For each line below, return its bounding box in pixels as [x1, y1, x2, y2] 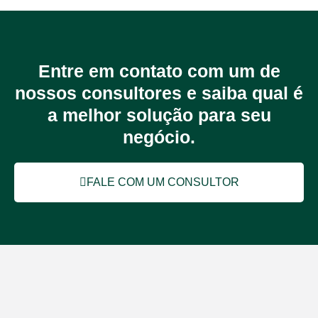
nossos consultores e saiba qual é [15, 82, 303, 103]
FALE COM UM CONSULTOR [86, 175, 239, 188]
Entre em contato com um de [38, 60, 280, 81]
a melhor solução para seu [47, 104, 271, 125]
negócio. [123, 126, 195, 147]
